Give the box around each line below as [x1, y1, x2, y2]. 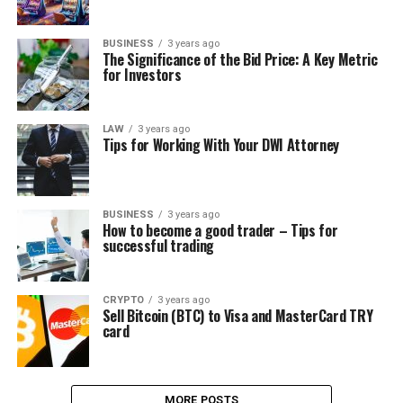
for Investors [102, 64, 182, 85]
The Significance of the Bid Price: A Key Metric [102, 49, 378, 70]
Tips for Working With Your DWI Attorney [102, 134, 340, 156]
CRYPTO [102, 294, 144, 306]
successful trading [102, 235, 214, 256]
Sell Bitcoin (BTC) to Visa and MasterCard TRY [102, 305, 373, 327]
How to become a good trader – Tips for [102, 219, 338, 241]
